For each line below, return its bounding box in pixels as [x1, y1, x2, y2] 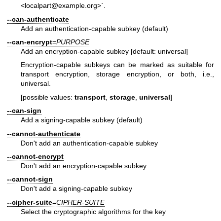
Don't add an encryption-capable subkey [21, 161, 147, 170]
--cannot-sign [7, 175, 53, 184]
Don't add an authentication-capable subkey [21, 139, 158, 147]
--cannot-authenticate [7, 129, 80, 138]
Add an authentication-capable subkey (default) [21, 24, 168, 33]
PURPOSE [56, 37, 89, 46]
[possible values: [21, 93, 74, 101]
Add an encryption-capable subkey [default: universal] [21, 47, 188, 55]
